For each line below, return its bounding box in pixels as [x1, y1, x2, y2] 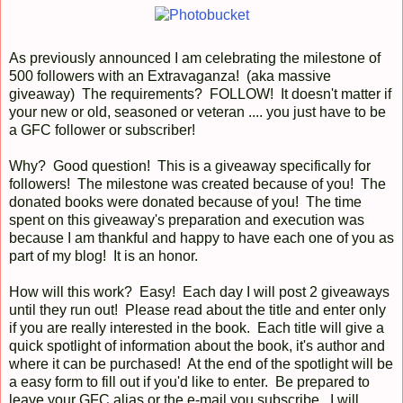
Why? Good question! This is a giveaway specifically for [9, 157, 371, 174]
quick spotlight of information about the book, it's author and [9, 337, 385, 354]
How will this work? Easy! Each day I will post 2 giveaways [9, 283, 390, 300]
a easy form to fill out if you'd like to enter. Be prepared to [9, 373, 370, 390]
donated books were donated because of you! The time [9, 193, 362, 210]
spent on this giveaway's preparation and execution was [9, 211, 364, 228]
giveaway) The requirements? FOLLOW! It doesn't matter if [9, 85, 391, 102]
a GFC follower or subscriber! [9, 121, 199, 138]
